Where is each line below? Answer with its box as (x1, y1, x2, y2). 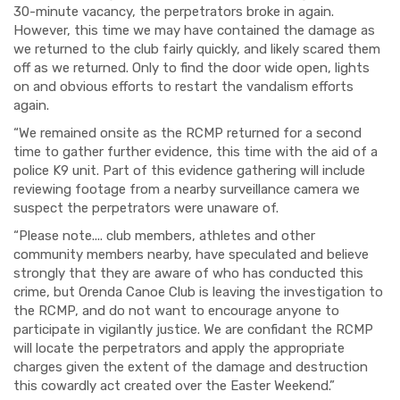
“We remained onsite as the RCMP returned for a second (13, 125, 362, 141)
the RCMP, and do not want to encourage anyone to (13, 303, 339, 319)
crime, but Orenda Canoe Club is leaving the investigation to (13, 284, 383, 300)
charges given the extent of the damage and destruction (13, 359, 368, 375)
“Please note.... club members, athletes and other (13, 228, 315, 244)
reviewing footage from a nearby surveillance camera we (13, 181, 360, 197)
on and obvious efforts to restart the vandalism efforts (13, 79, 354, 95)
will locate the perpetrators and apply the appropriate (13, 340, 345, 356)
